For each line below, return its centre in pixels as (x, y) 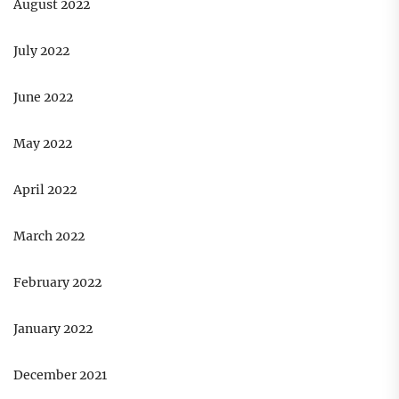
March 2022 (49, 236)
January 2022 (53, 329)
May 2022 (43, 144)
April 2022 (45, 190)
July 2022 (41, 51)
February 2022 (57, 283)
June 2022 (43, 98)
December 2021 (60, 375)
